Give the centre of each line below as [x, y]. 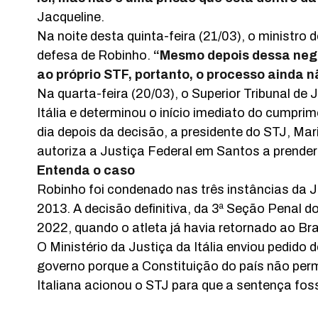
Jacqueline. [71, 17]
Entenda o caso [86, 171]
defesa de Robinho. [95, 56]
